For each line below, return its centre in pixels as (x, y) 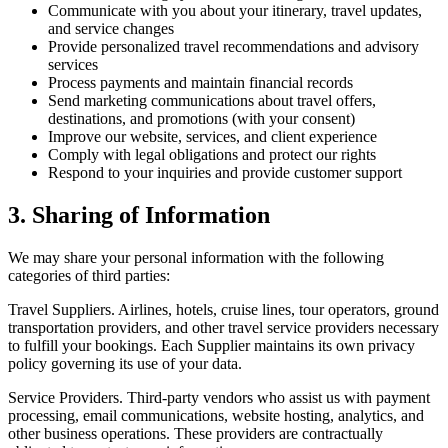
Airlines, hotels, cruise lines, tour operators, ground (277, 310)
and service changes (111, 29)
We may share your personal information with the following (196, 258)
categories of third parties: (89, 276)
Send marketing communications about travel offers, (212, 101)
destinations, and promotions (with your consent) (201, 119)
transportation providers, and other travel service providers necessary (223, 328)
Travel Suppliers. (61, 310)
